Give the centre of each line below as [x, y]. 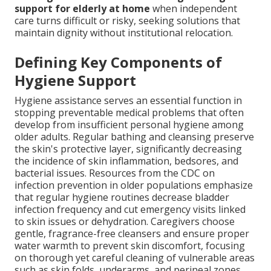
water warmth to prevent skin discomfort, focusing [130, 246]
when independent [194, 9]
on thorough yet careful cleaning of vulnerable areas [135, 258]
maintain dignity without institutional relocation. [124, 33]
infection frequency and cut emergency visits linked [130, 210]
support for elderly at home [82, 9]
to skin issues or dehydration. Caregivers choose [125, 222]
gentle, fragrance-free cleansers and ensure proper [132, 234]
